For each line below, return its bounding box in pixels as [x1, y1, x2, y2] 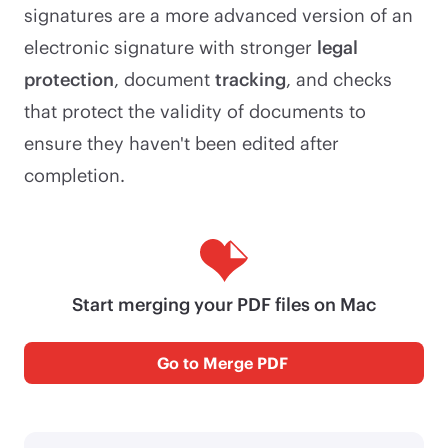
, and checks [286, 67, 392, 90]
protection [24, 67, 114, 90]
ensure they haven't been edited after [24, 131, 339, 154]
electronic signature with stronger [24, 35, 317, 58]
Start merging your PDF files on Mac [72, 292, 376, 315]
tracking [215, 67, 286, 90]
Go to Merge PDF [156, 352, 292, 372]
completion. [24, 163, 130, 186]
